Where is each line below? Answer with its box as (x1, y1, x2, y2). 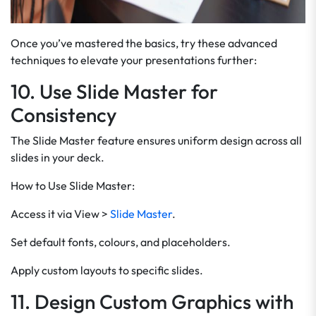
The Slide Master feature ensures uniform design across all (11, 133, 302, 147)
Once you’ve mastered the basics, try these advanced (11, 36, 277, 50)
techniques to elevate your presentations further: (11, 53, 257, 67)
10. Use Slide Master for (11, 79, 218, 104)
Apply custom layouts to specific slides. (11, 263, 203, 277)
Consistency (11, 102, 117, 127)
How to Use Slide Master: (11, 178, 135, 193)
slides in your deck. (11, 150, 104, 164)
